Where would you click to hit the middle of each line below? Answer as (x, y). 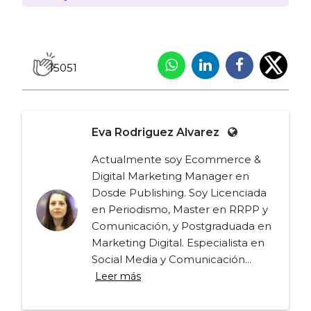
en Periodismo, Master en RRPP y (180, 209)
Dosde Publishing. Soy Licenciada (179, 192)
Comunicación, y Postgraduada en (182, 226)
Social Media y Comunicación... (171, 259)
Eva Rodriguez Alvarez (157, 132)
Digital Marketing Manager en (170, 176)
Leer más (118, 276)
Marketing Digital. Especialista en (178, 242)
